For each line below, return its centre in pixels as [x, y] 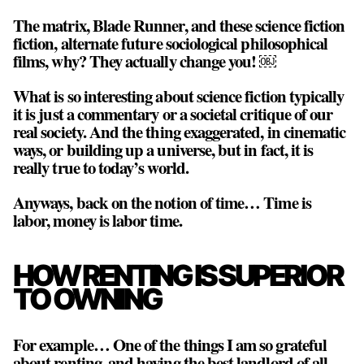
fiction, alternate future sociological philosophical [171, 43]
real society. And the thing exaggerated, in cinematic [180, 131]
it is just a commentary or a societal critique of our [173, 113]
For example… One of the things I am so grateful [170, 344]
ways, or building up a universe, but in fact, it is [163, 149]
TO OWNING [87, 299]
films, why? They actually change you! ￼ [145, 61]
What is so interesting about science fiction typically [179, 95]
